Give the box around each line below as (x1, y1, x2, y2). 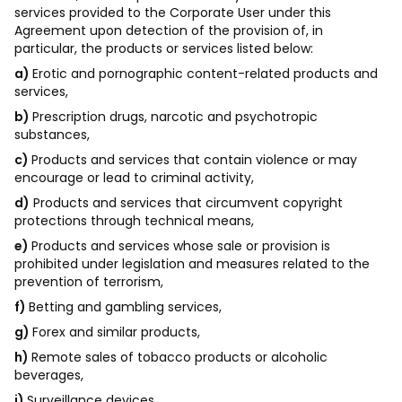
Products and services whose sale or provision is (31, 237, 330, 255)
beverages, (14, 366, 83, 384)
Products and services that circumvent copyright (30, 194, 343, 212)
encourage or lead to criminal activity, (14, 169, 254, 187)
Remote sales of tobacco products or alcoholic (31, 348, 328, 366)
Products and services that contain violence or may (31, 151, 357, 169)
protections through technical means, (14, 212, 254, 230)
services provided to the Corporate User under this (14, 4, 331, 22)
